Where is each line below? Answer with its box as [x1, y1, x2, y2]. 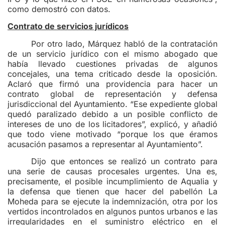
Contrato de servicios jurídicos [8, 21, 129, 32]
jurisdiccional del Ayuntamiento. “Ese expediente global [8, 98, 217, 109]
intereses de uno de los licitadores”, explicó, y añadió [8, 119, 217, 129]
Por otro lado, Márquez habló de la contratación [31, 38, 217, 49]
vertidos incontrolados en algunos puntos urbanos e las [8, 206, 217, 217]
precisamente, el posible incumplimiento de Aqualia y [8, 176, 217, 187]
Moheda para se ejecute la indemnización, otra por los [8, 196, 217, 207]
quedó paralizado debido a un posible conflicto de [8, 108, 217, 119]
